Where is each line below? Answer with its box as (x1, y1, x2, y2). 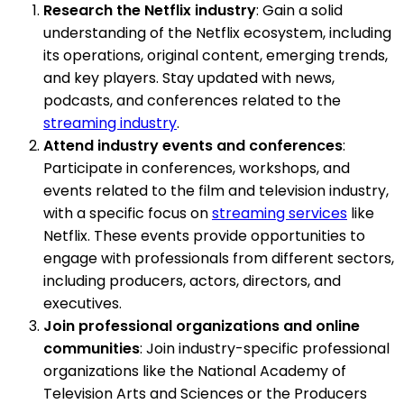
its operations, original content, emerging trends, (43, 45, 388, 67)
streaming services (212, 203, 347, 225)
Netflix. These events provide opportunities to (43, 225, 365, 247)
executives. (43, 293, 122, 315)
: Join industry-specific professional (140, 338, 390, 360)
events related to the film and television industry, (43, 180, 389, 202)
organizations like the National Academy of (43, 361, 346, 382)
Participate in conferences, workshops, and (43, 158, 350, 179)
